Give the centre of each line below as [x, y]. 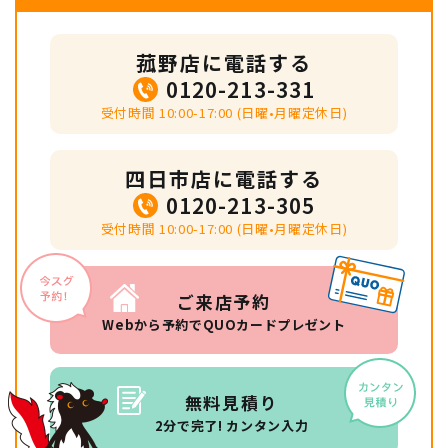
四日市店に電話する [224, 178]
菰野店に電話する [224, 62]
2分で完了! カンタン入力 [231, 425]
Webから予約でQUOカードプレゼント [224, 324]
